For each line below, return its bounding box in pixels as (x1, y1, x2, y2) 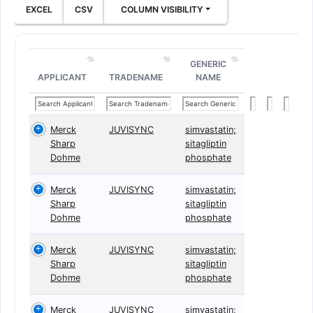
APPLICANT (38, 72, 87, 82)
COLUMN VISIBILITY (121, 4, 203, 15)
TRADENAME (109, 72, 163, 82)
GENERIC (189, 59, 226, 69)
